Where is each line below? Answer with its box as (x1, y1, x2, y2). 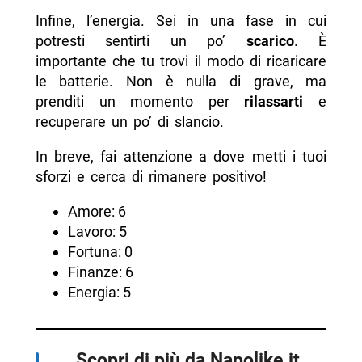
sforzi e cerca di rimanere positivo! (35, 168, 267, 186)
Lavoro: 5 (67, 223, 127, 241)
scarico (246, 32, 294, 50)
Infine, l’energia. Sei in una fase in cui (35, 12, 327, 30)
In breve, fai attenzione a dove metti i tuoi (35, 148, 327, 166)
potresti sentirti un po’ (35, 32, 246, 50)
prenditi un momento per (35, 93, 245, 111)
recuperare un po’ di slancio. (35, 113, 224, 131)
